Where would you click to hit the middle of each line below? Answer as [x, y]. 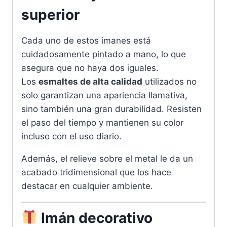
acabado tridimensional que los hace [96, 173]
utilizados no [169, 82]
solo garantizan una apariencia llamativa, [104, 96]
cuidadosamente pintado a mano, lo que [104, 54]
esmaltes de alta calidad [90, 82]
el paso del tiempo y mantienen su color [102, 123]
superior [50, 15]
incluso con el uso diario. [71, 137]
